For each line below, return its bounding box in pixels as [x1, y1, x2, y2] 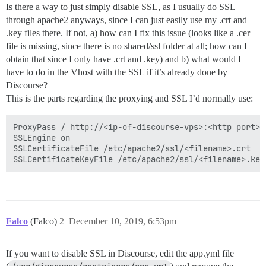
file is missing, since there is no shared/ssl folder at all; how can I [6, 41, 247, 51]
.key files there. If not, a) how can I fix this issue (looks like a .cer [6, 28, 250, 38]
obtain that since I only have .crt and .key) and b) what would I [6, 54, 241, 64]
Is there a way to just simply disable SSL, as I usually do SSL [6, 2, 235, 12]
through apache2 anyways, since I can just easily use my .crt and [6, 15, 247, 25]
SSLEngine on [13, 132, 70, 143]
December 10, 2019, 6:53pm [69, 216, 176, 226]
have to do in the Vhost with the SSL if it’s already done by [6, 67, 227, 77]
